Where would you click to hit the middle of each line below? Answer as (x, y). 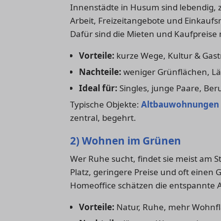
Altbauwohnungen (180, 104)
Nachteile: (100, 72)
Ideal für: (98, 88)
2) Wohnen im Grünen (126, 140)
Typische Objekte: (106, 104)
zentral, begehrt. (103, 117)
